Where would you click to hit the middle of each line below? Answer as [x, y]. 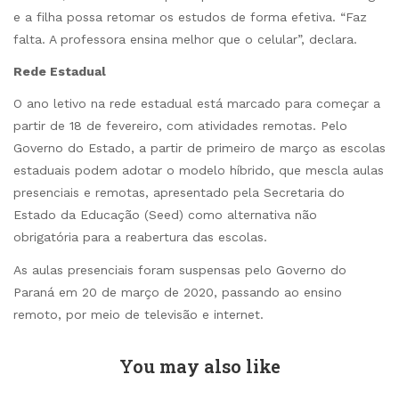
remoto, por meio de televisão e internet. [138, 314]
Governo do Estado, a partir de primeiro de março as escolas [199, 148]
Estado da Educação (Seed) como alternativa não [165, 215]
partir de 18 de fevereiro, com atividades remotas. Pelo [180, 126]
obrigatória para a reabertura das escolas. [140, 237]
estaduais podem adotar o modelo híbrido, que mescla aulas [199, 171]
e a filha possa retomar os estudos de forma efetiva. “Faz [190, 17]
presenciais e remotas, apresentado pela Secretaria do [179, 193]
